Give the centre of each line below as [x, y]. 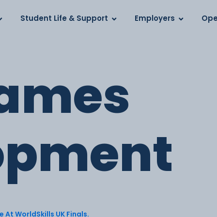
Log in [43, 11]
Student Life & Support [64, 18]
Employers [155, 18]
